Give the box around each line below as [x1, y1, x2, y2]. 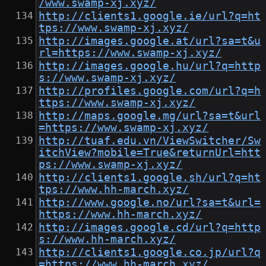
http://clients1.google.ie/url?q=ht [39, 10, 261, 23]
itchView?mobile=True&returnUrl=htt [39, 147, 261, 159]
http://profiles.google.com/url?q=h [39, 85, 261, 97]
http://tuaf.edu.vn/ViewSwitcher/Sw [39, 135, 261, 147]
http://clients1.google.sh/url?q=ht [39, 172, 261, 184]
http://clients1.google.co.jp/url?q [39, 246, 261, 259]
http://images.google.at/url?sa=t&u [39, 35, 261, 47]
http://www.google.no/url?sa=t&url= [39, 197, 261, 209]
